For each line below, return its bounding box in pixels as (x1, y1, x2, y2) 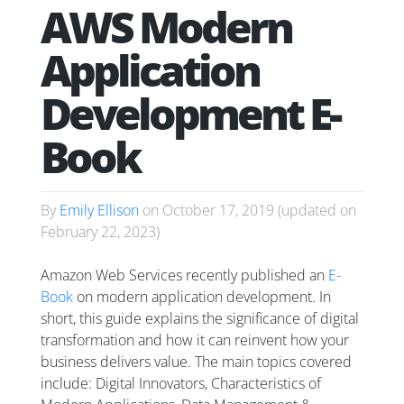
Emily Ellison (60, 200, 139, 221)
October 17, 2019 (162, 200, 274, 221)
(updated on (274, 200, 356, 221)
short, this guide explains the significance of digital (41, 308, 359, 329)
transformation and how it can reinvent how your (41, 330, 349, 351)
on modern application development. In (73, 287, 331, 308)
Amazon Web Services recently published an (41, 265, 328, 286)
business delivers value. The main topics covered (41, 352, 352, 372)
